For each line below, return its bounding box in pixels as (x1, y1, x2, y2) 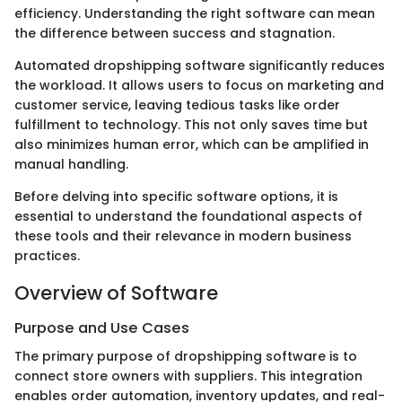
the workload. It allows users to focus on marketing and (14, 75, 384, 94)
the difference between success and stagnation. (14, 23, 335, 42)
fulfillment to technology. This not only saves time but (14, 115, 368, 134)
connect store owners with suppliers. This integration (14, 367, 363, 386)
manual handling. (14, 154, 128, 173)
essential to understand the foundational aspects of (14, 206, 363, 225)
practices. (14, 246, 80, 265)
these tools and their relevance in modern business (14, 226, 352, 245)
